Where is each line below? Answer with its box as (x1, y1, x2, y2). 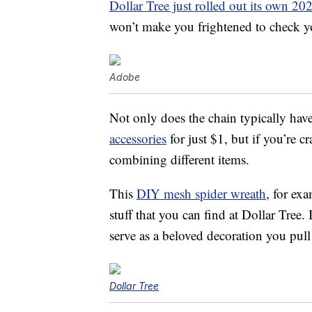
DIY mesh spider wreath (136, 185, 266, 203)
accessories (109, 130, 166, 148)
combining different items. (109, 150, 249, 169)
